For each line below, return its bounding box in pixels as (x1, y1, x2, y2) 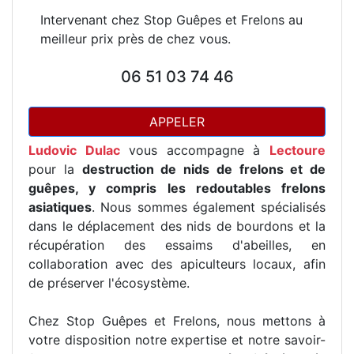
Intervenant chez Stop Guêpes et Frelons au (40, 12, 303, 28)
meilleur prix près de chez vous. (40, 31, 231, 47)
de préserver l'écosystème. (28, 275, 190, 291)
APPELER (149, 114, 205, 130)
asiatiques (28, 199, 92, 215)
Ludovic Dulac (28, 142, 120, 158)
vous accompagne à (119, 142, 270, 158)
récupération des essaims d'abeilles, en (28, 237, 326, 253)
